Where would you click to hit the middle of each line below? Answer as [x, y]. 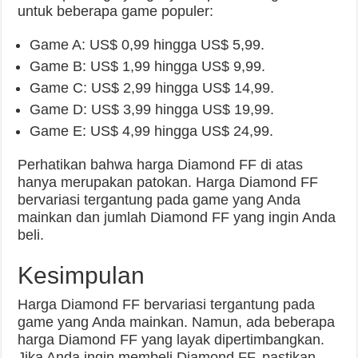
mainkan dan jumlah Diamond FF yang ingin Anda [177, 218]
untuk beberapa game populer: [116, 12]
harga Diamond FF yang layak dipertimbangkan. [171, 340]
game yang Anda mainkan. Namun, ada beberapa [177, 322]
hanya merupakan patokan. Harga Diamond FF [168, 183]
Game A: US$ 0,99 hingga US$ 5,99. [147, 45]
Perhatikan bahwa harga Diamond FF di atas [161, 165]
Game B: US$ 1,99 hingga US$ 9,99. [148, 67]
